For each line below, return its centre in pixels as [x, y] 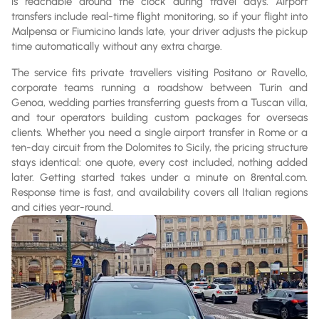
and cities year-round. [62, 207]
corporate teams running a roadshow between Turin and [159, 87]
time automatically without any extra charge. [117, 46]
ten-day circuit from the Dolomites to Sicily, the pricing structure [159, 147]
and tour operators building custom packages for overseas [159, 117]
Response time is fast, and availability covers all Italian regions [159, 192]
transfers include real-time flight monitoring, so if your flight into [159, 16]
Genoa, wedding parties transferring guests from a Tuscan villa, [159, 102]
